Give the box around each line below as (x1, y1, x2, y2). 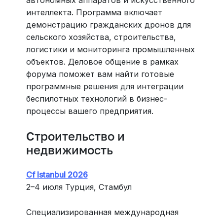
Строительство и (26, 128, 125, 143)
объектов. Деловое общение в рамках (26, 56, 179, 67)
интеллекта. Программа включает (26, 7, 162, 17)
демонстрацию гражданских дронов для (26, 19, 191, 30)
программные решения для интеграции (26, 81, 184, 91)
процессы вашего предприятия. (26, 106, 153, 116)
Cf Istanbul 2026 (26, 169, 88, 180)
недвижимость (26, 142, 113, 157)
